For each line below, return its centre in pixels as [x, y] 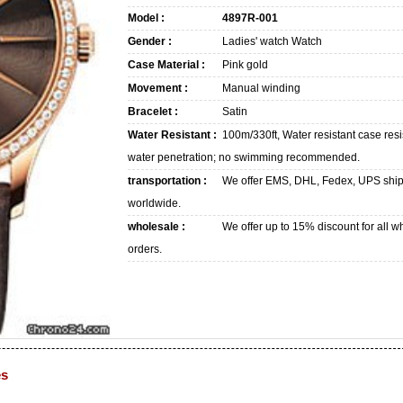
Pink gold [245, 65]
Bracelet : [153, 112]
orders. [145, 249]
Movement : [158, 88]
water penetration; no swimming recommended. [244, 157]
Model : [146, 18]
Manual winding [261, 88]
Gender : [150, 41]
